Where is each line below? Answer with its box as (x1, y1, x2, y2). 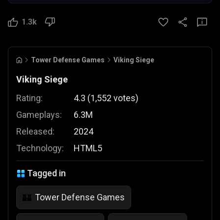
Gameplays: (16, 110, 62, 120)
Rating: (16, 93, 43, 103)
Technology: (16, 143, 64, 153)
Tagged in (27, 168, 66, 178)
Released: (16, 126, 55, 137)
